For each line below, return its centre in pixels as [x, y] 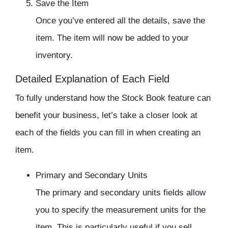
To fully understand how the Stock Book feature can [113, 98]
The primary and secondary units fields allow [121, 193]
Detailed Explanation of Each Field [92, 79]
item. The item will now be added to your [112, 38]
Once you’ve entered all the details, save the [120, 21]
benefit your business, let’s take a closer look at [106, 116]
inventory [53, 55]
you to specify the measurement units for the [121, 210]
